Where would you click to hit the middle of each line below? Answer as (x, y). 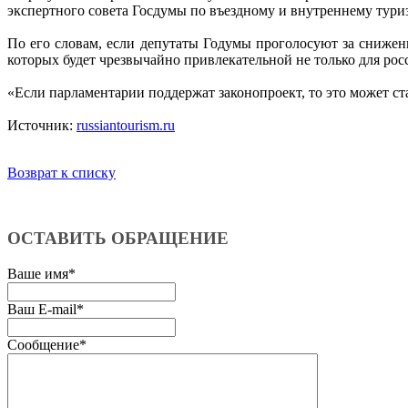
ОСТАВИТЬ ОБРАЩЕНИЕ (120, 239)
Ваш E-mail (42, 310)
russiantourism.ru (126, 125)
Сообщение (43, 345)
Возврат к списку (61, 172)
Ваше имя (38, 274)
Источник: (42, 125)
